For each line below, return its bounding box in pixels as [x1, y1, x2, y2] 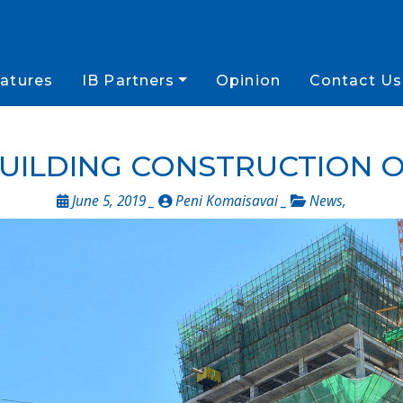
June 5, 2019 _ [68, 192, 158, 210]
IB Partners [82, 72, 175, 89]
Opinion [216, 72, 281, 89]
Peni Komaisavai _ [172, 192, 291, 210]
